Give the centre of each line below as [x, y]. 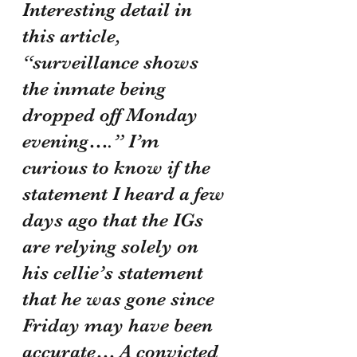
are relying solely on [113, 246]
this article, [74, 35]
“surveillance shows [113, 62]
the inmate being [96, 88]
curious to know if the [119, 167]
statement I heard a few [126, 193]
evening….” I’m [93, 141]
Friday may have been [120, 325]
